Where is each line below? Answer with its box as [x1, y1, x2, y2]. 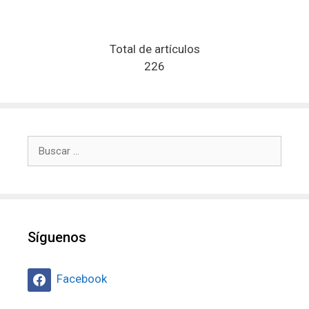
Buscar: [27, 136, 66, 150]
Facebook [57, 272, 107, 286]
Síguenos [28, 228, 86, 246]
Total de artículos [109, 41, 200, 56]
